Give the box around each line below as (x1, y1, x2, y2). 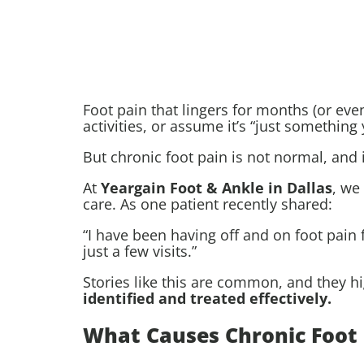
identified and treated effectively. (83, 288, 331, 309)
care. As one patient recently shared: (83, 194, 332, 214)
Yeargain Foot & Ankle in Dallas (101, 178, 332, 198)
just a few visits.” (83, 241, 197, 262)
